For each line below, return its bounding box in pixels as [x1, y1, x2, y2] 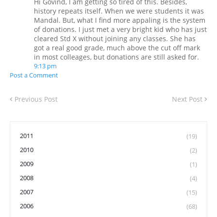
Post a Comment [10, 71, 58, 80]
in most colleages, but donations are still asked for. [34, 52, 199, 62]
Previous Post [15, 94, 58, 104]
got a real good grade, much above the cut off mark [34, 43, 200, 53]
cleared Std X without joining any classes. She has [34, 34, 196, 44]
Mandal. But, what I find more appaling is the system [34, 15, 205, 25]
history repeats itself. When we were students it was [34, 6, 204, 16]
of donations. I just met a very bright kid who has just [34, 25, 207, 34]
